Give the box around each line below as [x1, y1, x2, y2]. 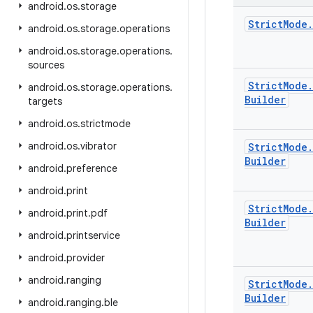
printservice [66, 229, 120, 242]
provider [66, 252, 105, 264]
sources [28, 59, 64, 71]
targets [28, 95, 62, 108]
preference [66, 162, 117, 175]
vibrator [80, 140, 117, 152]
